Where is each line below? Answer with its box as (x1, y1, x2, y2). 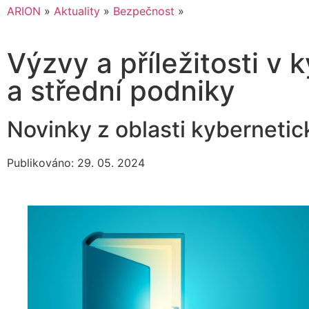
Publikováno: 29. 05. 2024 (7, 156, 145, 170)
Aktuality (54, 4, 100, 19)
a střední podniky (7, 74, 235, 108)
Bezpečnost (113, 4, 175, 19)
